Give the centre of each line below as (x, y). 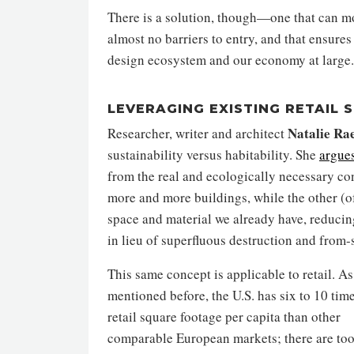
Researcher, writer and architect (198, 133)
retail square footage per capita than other (224, 316)
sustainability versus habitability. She (213, 154)
